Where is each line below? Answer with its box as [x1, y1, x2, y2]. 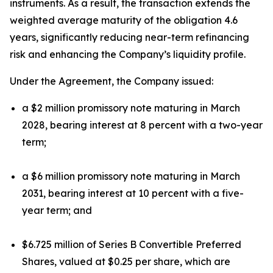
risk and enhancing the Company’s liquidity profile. [10, 48, 246, 60]
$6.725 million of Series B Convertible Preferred [22, 238, 241, 250]
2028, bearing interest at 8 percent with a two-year [22, 119, 263, 131]
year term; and [22, 204, 92, 216]
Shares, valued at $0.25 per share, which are [22, 255, 230, 268]
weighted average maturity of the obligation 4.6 [10, 14, 238, 26]
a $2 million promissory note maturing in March [22, 102, 240, 114]
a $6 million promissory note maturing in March [22, 170, 240, 182]
